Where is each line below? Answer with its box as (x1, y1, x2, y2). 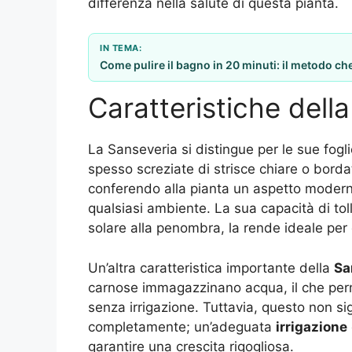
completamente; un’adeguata (88, 318, 276, 335)
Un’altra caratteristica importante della (88, 259, 334, 276)
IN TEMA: (100, 42, 141, 54)
